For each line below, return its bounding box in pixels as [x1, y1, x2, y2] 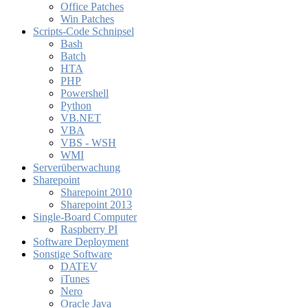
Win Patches [60, 13, 114, 25]
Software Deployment [33, 236, 129, 248]
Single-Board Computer [33, 211, 137, 223]
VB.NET [60, 112, 101, 124]
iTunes [60, 273, 89, 285]
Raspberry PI [60, 223, 118, 236]
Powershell [60, 87, 109, 100]
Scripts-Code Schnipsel [33, 25, 134, 38]
